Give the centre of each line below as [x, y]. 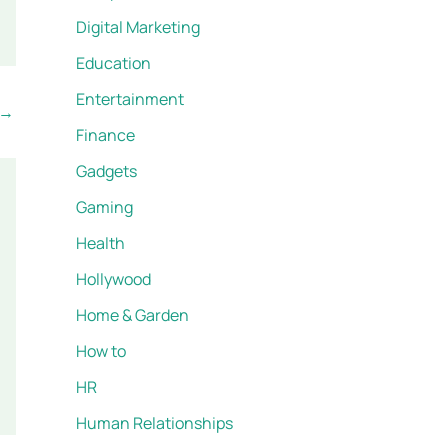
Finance [105, 135]
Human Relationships [154, 423]
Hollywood [113, 279]
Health [100, 243]
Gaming [104, 207]
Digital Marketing [138, 27]
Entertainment [130, 99]
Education [113, 63]
